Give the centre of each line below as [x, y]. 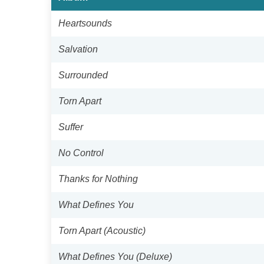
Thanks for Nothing [98, 179]
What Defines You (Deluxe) [115, 257]
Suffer [71, 127]
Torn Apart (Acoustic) [102, 231]
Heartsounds [85, 23]
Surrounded [83, 75]
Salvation [78, 49]
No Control [81, 153]
